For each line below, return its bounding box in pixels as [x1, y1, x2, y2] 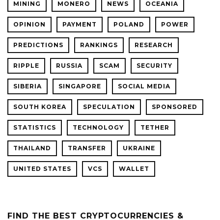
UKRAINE [123, 144, 155, 152]
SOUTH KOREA [13, 103, 66, 111]
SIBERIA [13, 82, 42, 90]
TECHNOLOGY [73, 124, 124, 132]
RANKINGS [80, 41, 118, 49]
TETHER [140, 124, 169, 132]
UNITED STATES [13, 165, 71, 173]
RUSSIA [56, 62, 82, 70]
